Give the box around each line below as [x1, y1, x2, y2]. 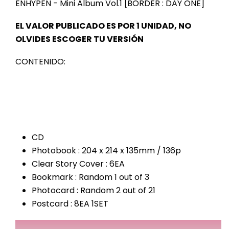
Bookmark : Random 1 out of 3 [32, 171, 149, 184]
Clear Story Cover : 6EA [32, 158, 125, 170]
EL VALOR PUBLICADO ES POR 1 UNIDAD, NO [15, 20, 191, 32]
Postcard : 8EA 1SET [32, 198, 108, 210]
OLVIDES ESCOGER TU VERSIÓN [15, 33, 144, 45]
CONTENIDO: [15, 56, 65, 68]
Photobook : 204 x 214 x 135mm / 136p [32, 145, 181, 157]
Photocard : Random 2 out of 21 [32, 185, 155, 197]
